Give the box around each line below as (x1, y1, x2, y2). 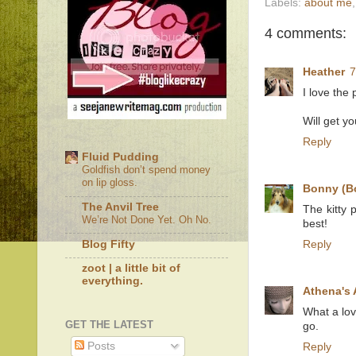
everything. (82, 275, 143, 288)
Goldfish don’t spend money (82, 164, 211, 176)
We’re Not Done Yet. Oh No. (82, 213, 211, 226)
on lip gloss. (82, 176, 137, 189)
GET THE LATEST (65, 318, 153, 331)
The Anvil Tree (82, 200, 159, 213)
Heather (303, 66, 345, 78)
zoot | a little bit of (82, 262, 180, 275)
